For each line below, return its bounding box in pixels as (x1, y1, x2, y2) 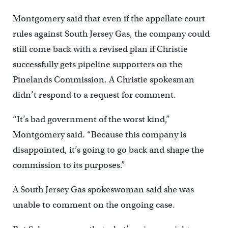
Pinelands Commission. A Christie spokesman (12, 74, 194, 85)
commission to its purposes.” (12, 160, 125, 171)
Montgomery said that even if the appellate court (12, 13, 205, 24)
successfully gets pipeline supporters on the (12, 59, 182, 70)
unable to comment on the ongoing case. (12, 199, 175, 211)
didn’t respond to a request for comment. (12, 90, 176, 101)
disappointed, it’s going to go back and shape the (12, 145, 204, 156)
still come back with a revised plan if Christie (12, 44, 188, 55)
